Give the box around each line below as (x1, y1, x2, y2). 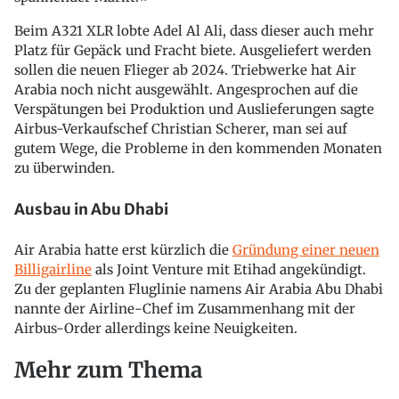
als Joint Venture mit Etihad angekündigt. (92, 261, 366, 279)
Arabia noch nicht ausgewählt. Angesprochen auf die (14, 81, 358, 98)
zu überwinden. (14, 159, 115, 176)
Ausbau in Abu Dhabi (14, 199, 168, 219)
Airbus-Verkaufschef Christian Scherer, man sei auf (14, 120, 347, 137)
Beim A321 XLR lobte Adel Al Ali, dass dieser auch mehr (14, 22, 374, 39)
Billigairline (14, 261, 92, 279)
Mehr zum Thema (14, 356, 202, 385)
